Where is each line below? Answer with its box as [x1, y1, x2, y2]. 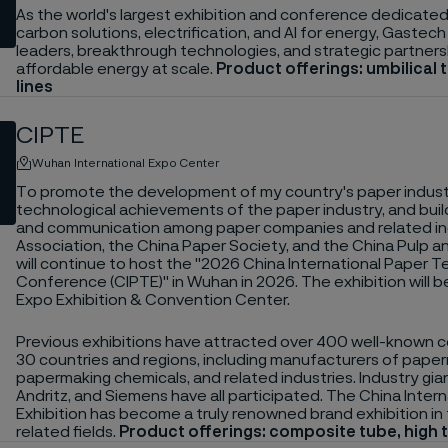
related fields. [15, 423, 119, 440]
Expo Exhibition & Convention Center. [15, 291, 290, 308]
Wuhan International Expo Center [31, 156, 220, 169]
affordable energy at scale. [15, 60, 213, 77]
